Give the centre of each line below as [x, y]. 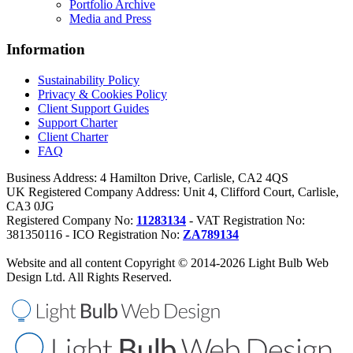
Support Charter [78, 122]
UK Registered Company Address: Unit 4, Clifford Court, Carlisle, [173, 191]
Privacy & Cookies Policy [102, 94]
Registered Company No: [71, 220]
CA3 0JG [30, 206]
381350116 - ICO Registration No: [95, 234]
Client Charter [73, 136]
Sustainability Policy [89, 80]
